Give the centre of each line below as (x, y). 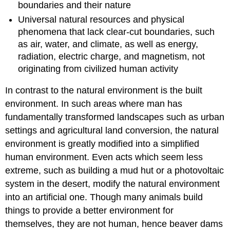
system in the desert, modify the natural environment (113, 184)
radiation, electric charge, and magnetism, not (112, 56)
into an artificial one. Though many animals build (104, 197)
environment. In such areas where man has (94, 104)
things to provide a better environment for (90, 211)
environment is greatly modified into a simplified (102, 144)
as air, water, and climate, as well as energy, (108, 44)
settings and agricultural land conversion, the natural (112, 131)
